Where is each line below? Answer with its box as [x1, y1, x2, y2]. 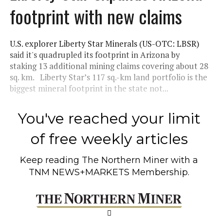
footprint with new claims [10, 2, 182, 30]
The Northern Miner [82, 154, 168, 165]
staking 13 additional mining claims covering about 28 [10, 60, 208, 72]
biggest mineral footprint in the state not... [10, 82, 168, 94]
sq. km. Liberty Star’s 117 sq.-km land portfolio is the [10, 71, 207, 83]
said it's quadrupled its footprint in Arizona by [10, 49, 180, 60]
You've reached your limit [18, 109, 200, 127]
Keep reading [20, 154, 82, 165]
